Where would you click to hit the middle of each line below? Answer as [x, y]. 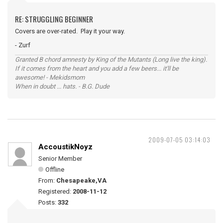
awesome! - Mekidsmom [50, 77]
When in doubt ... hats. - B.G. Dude [62, 86]
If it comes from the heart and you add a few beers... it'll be [97, 68]
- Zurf [23, 45]
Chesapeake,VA [81, 180]
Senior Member [60, 159]
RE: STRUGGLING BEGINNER [54, 19]
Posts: [48, 202]
